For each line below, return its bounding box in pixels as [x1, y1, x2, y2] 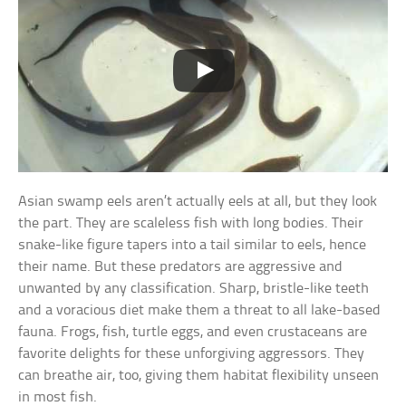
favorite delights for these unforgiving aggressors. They [18, 345, 365, 362]
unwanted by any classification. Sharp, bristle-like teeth [18, 280, 370, 296]
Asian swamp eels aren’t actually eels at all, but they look [18, 193, 378, 209]
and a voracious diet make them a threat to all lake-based [18, 302, 382, 318]
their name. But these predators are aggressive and [18, 258, 343, 275]
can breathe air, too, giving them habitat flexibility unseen [18, 367, 380, 383]
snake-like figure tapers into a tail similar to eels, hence [18, 237, 367, 253]
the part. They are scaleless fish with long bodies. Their [18, 215, 364, 231]
